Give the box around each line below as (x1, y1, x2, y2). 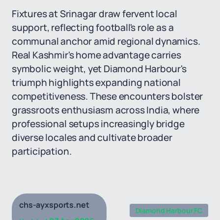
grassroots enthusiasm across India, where (12, 104, 200, 116)
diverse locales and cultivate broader (12, 131, 172, 144)
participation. (12, 145, 72, 158)
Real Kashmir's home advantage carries (12, 49, 181, 61)
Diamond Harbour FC (135, 206, 202, 215)
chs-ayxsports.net (19, 199, 89, 210)
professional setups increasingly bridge (12, 117, 185, 130)
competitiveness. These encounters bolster (12, 90, 203, 103)
